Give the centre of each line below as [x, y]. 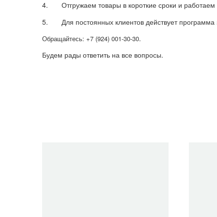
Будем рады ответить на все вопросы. [103, 55]
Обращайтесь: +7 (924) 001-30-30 [91, 39]
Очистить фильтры [72, 147]
